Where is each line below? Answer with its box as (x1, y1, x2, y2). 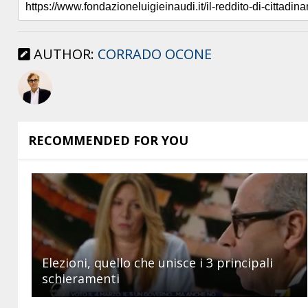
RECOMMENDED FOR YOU (28, 131, 189, 148)
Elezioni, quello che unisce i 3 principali (42, 254, 274, 271)
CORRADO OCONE (98, 44, 212, 63)
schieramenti (42, 269, 120, 287)
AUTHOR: (30, 44, 98, 63)
